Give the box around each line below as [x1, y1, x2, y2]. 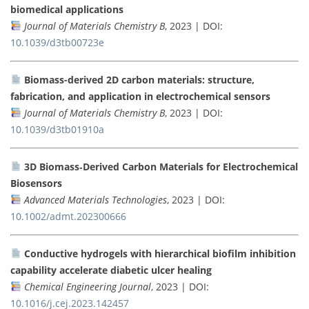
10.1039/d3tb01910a [10, 122, 104, 136]
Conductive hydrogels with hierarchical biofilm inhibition [23, 246, 296, 260]
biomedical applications [10, 2, 123, 16]
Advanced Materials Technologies [23, 192, 167, 206]
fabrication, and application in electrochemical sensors [10, 89, 270, 103]
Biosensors [10, 176, 62, 190]
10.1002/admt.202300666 [10, 209, 126, 223]
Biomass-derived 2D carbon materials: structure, [23, 72, 255, 86]
